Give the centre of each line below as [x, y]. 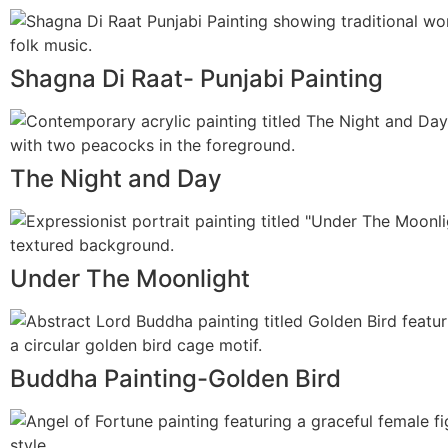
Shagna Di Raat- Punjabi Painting [196, 78]
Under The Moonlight [130, 278]
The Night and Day [116, 178]
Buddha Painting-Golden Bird [175, 378]
